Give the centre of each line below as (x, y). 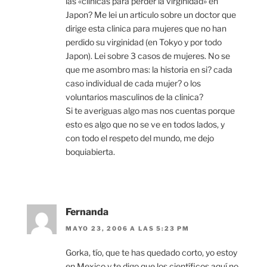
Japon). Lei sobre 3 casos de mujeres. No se (148, 55)
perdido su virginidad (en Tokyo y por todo (144, 42)
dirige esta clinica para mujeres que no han (146, 28)
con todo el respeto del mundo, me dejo (140, 138)
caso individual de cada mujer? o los (133, 83)
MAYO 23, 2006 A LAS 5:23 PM (128, 229)
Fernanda (87, 212)
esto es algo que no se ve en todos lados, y (145, 124)
